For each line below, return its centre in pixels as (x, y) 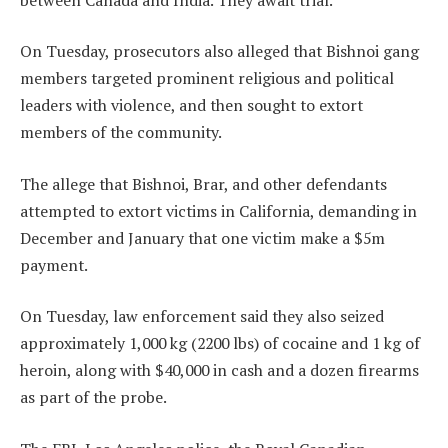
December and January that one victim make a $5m (202, 237)
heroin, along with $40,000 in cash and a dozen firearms (219, 370)
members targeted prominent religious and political (207, 78)
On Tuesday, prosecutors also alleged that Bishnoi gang (219, 51)
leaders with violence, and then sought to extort (191, 105)
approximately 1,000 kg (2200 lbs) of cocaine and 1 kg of (220, 343)
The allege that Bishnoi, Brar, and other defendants (203, 183)
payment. (54, 264)
